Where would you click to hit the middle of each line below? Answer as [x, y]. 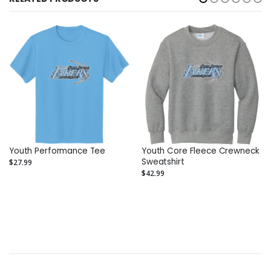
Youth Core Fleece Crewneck [201, 151]
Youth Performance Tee [57, 151]
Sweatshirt [163, 162]
